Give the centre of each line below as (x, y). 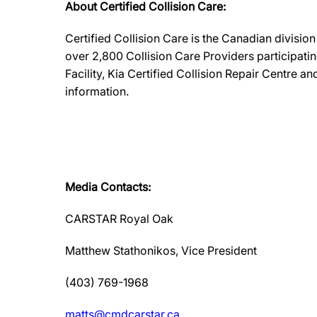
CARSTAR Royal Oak (119, 219)
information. (97, 91)
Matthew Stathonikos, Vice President (161, 250)
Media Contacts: (108, 187)
